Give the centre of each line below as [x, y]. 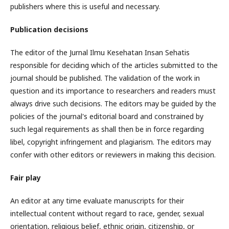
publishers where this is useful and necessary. [85, 6]
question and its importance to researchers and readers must [113, 91]
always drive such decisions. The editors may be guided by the [113, 104]
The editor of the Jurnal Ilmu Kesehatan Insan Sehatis [100, 52]
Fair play [26, 178]
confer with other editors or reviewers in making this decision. [113, 155]
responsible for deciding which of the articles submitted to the [114, 65]
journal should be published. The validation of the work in [105, 78]
